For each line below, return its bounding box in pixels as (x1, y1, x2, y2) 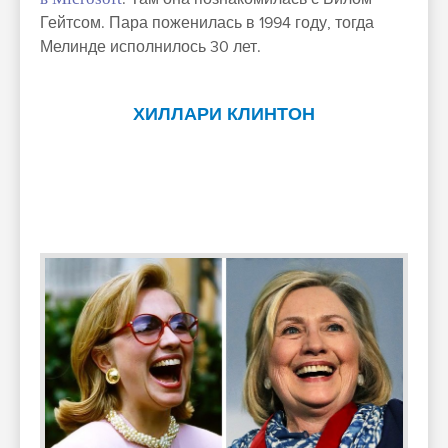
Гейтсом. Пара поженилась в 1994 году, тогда (40, 13, 374, 34)
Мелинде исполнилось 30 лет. (40, 37, 261, 58)
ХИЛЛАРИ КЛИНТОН (133, 104, 315, 127)
